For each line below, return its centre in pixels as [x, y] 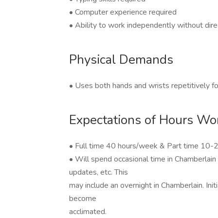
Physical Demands [121, 60]
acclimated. [88, 212]
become [83, 199]
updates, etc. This [99, 172]
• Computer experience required [123, 12]
